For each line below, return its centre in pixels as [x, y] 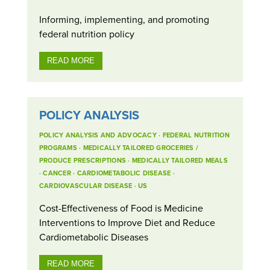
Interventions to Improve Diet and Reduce [127, 223]
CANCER [57, 173]
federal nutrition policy [86, 34]
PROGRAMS [58, 148]
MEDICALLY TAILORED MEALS [180, 161]
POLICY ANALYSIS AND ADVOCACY [98, 135]
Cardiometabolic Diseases [93, 237]
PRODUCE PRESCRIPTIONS [83, 161]
